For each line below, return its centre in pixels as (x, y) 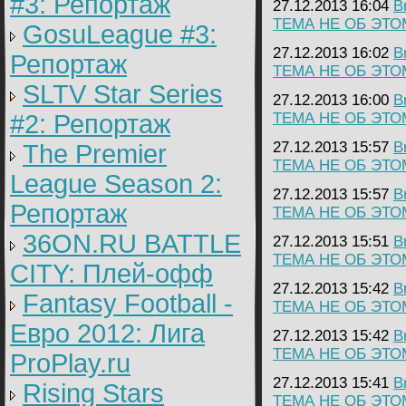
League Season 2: (116, 184)
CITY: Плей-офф (111, 274)
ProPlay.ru (70, 363)
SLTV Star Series (123, 94)
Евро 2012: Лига (107, 333)
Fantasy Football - (128, 304)
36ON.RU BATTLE (132, 244)
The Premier (95, 154)
